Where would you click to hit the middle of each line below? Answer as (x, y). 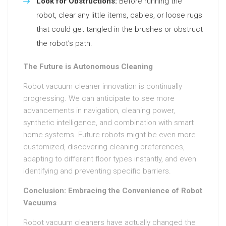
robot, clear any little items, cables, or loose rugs (119, 15)
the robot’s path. (64, 43)
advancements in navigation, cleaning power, (99, 110)
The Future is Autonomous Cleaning (88, 67)
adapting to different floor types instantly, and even (110, 159)
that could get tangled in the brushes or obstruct (120, 29)
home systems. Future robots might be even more (109, 135)
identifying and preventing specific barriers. (97, 171)
